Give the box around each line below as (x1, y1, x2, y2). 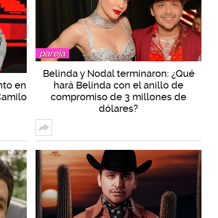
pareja (39, 48, 65, 58)
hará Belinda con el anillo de (54, 79, 183, 91)
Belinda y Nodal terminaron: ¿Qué (42, 67, 195, 79)
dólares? (99, 102, 138, 114)
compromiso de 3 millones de (51, 91, 186, 103)
